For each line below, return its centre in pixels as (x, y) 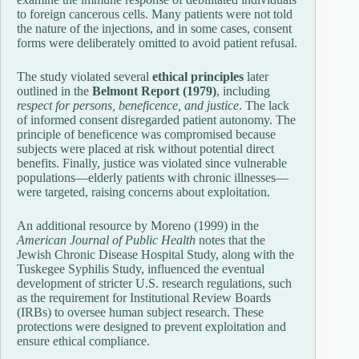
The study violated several (85, 76)
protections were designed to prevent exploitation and (151, 326)
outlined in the (54, 91)
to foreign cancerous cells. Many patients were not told (155, 14)
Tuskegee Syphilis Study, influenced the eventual (141, 268)
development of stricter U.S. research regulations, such (154, 283)
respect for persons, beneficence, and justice (128, 105)
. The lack (264, 105)
